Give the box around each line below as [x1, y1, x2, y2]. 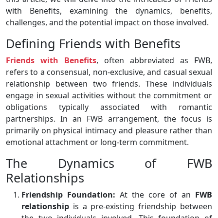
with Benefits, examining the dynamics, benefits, [6, 5, 212, 17]
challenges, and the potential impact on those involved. [6, 17, 209, 28]
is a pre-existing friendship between [69, 201, 212, 212]
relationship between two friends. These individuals [6, 78, 212, 90]
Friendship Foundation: [21, 189, 115, 200]
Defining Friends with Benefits [6, 35, 181, 52]
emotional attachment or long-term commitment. [6, 137, 189, 148]
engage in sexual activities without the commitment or [6, 90, 212, 101]
